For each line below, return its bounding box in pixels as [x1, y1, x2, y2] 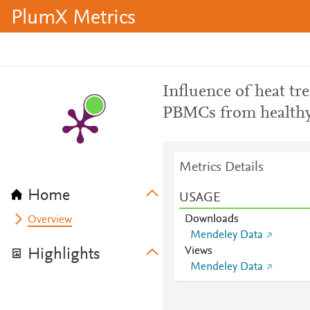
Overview [28, 215, 73, 226]
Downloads [184, 214, 239, 225]
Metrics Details [179, 161, 264, 174]
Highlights [28, 246, 100, 263]
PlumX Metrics [11, 8, 136, 29]
